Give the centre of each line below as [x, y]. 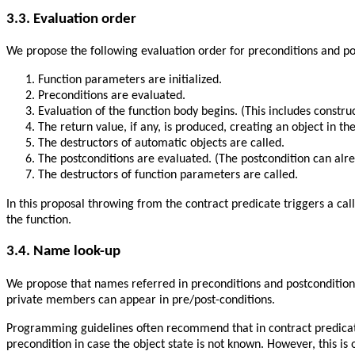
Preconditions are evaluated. [112, 95]
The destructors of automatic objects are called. [161, 143]
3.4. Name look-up [63, 252]
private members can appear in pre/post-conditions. [141, 301]
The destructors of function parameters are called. [168, 175]
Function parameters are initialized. [130, 80]
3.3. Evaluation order [71, 20]
